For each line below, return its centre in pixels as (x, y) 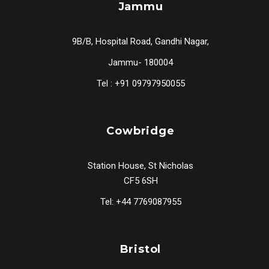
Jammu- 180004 (141, 62)
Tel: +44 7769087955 (141, 202)
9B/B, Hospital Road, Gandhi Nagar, (141, 41)
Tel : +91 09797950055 (141, 83)
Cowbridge (141, 131)
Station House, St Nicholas (141, 166)
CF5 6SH (141, 181)
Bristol (141, 249)
